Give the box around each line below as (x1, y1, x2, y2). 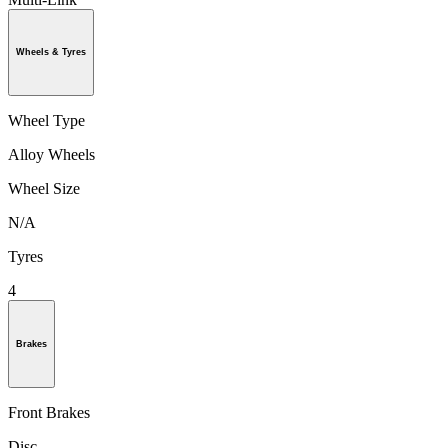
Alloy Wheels (8, 146, 95, 164)
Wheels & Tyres (16, 47, 86, 58)
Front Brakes (8, 403, 90, 421)
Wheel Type (8, 112, 85, 130)
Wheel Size (8, 180, 80, 198)
